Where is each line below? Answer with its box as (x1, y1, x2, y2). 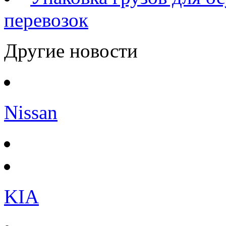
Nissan (4, 101, 58, 123)
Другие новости (4, 39, 138, 62)
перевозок (4, 9, 88, 31)
